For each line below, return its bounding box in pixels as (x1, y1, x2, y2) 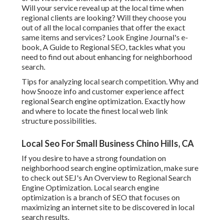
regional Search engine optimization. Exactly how (22, 96, 185, 106)
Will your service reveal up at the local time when (22, 3, 184, 13)
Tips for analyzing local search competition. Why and (22, 77, 198, 86)
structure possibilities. (22, 116, 96, 126)
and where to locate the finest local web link (22, 106, 168, 116)
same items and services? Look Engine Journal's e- (22, 32, 188, 42)
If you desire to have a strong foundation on (22, 153, 166, 163)
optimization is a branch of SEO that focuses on (22, 192, 180, 202)
